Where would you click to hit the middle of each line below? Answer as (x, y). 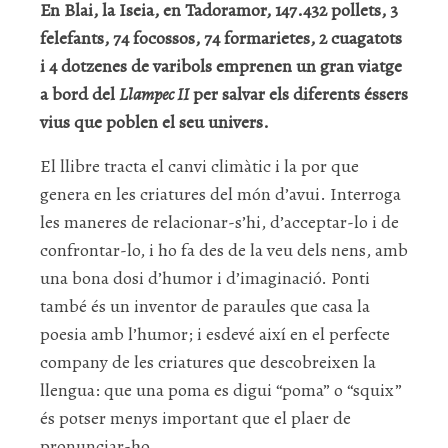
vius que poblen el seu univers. (154, 121)
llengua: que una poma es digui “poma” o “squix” (221, 389)
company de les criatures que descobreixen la (208, 361)
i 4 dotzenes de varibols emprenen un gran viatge (221, 65)
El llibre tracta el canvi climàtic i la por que (199, 165)
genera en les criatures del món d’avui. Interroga (220, 193)
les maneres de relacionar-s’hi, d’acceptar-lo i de (219, 221)
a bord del (79, 93)
